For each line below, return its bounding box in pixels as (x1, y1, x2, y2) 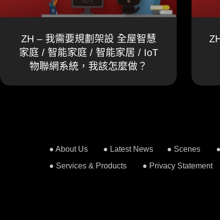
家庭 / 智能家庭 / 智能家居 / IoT (19, 47, 158, 58)
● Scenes (167, 144, 200, 153)
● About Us (49, 144, 88, 153)
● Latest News (103, 144, 153, 153)
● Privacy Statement (142, 161, 213, 170)
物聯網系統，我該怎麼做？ (29, 60, 147, 72)
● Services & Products (49, 161, 127, 170)
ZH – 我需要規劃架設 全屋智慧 (21, 33, 156, 44)
